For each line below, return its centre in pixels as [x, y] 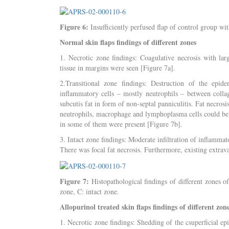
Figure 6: [74, 27]
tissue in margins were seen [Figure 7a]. [118, 67]
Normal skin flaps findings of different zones [128, 42]
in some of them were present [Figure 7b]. [121, 124]
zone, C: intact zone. [89, 191]
